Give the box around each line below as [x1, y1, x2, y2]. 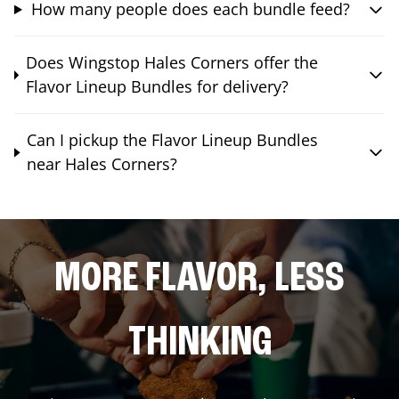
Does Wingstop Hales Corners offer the [25, 52, 318, 74]
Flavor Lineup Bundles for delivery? [25, 76, 289, 98]
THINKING [127, 322, 272, 366]
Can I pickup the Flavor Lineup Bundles [27, 129, 319, 151]
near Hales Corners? [27, 153, 178, 175]
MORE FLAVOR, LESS [54, 258, 345, 302]
